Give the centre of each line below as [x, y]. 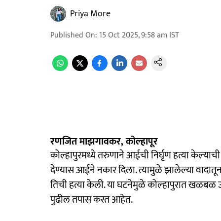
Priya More [90, 14]
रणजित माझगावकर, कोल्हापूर [104, 142]
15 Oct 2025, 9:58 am [133, 35]
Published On [73, 35]
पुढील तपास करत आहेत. [92, 200]
